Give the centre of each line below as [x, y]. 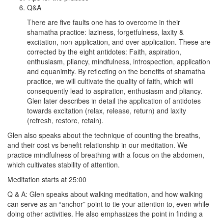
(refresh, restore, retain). [65, 120]
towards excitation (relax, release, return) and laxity [107, 110]
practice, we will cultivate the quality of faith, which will [110, 81]
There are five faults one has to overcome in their [104, 22]
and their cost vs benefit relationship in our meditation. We [97, 145]
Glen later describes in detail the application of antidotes [114, 101]
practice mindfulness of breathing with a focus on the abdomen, [106, 155]
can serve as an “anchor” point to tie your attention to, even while [108, 204]
